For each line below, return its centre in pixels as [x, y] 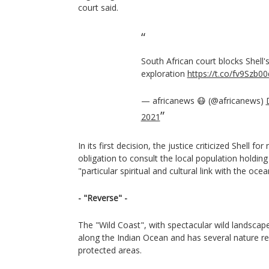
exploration [164, 74]
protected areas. [110, 250]
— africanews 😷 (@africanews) [203, 101]
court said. [98, 8]
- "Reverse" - [103, 198]
